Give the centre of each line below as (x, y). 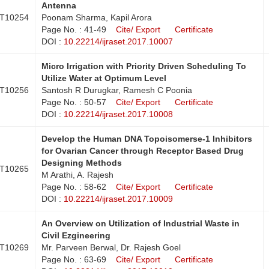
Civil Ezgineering (76, 235)
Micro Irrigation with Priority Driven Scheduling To (144, 66)
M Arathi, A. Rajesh (77, 174)
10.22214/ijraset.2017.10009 (118, 198)
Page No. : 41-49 (74, 29)
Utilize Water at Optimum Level (104, 78)
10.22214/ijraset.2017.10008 (118, 114)
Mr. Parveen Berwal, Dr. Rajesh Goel (111, 247)
